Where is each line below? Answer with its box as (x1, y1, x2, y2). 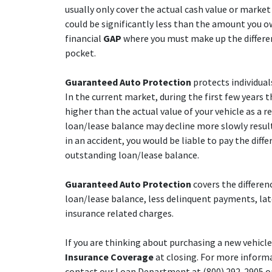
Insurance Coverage (64, 251, 154, 263)
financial (64, 32, 103, 44)
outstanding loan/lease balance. (64, 149, 199, 161)
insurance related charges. (64, 207, 174, 219)
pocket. (64, 47, 96, 59)
